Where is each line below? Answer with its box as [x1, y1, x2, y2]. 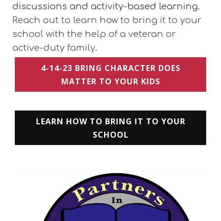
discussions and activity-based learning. [12, 1, 200, 12]
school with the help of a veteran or [12, 29, 176, 39]
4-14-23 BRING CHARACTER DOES [40, 63, 181, 74]
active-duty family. [12, 43, 100, 53]
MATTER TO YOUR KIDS [61, 76, 160, 87]
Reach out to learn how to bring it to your [12, 15, 201, 26]
